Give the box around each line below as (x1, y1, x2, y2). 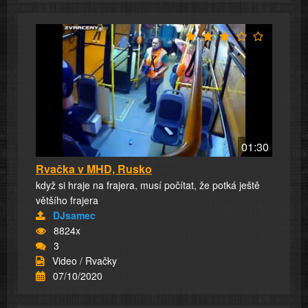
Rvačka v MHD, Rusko (36, 161, 152, 177)
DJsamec (53, 208, 96, 223)
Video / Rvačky (52, 254, 117, 268)
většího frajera (36, 193, 98, 208)
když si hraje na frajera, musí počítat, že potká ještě (36, 178, 260, 192)
